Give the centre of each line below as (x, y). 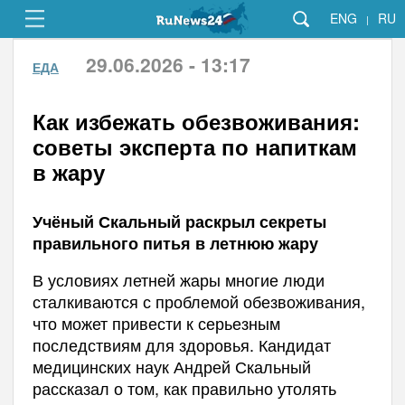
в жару (68, 172)
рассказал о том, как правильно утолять (184, 388)
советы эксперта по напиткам (194, 146)
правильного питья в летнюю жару (175, 243)
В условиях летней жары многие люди (178, 279)
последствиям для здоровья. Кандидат (181, 344)
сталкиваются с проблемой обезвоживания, (198, 301)
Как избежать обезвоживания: (196, 121)
